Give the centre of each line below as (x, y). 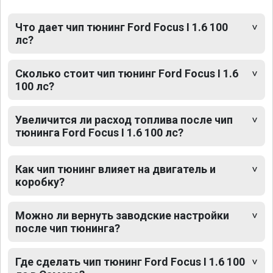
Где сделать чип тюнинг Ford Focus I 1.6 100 (130, 262)
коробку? (40, 182)
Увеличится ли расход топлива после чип (124, 120)
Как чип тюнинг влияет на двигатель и (115, 169)
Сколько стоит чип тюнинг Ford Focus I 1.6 (127, 74)
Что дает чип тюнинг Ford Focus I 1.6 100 (122, 27)
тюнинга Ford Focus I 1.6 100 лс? (99, 133)
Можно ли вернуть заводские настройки (122, 216)
